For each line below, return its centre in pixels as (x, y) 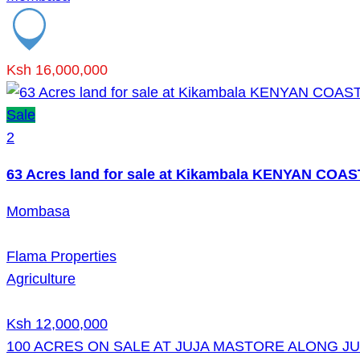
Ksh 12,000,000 (57, 323)
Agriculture (41, 278)
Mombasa (38, 211)
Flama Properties (61, 256)
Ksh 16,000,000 (57, 70)
